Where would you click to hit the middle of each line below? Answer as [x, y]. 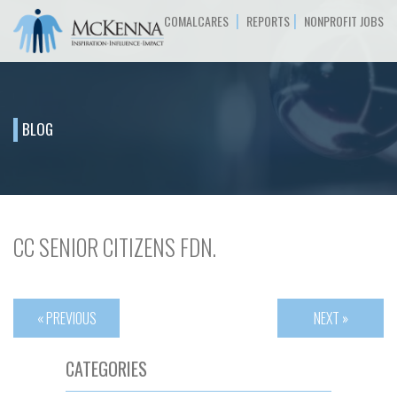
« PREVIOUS [66, 318]
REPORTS [268, 20]
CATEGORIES [106, 369]
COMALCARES [196, 20]
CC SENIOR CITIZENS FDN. [115, 247]
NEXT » [331, 318]
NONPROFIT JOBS [344, 20]
